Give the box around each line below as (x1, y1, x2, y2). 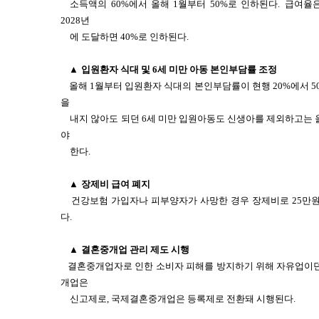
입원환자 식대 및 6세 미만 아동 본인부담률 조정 (81, 64, 277, 75)
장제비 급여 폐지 (81, 179, 150, 189)
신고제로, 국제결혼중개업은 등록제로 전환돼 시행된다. (70, 293, 296, 304)
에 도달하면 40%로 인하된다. (70, 31, 189, 42)
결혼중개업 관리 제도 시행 (81, 244, 189, 255)
